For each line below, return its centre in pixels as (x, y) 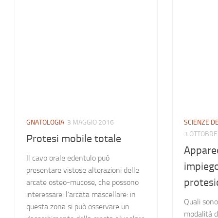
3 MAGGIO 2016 (91, 123)
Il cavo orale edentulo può (68, 158)
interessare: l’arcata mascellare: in (81, 194)
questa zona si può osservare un (78, 206)
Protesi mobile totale (74, 138)
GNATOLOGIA (45, 123)
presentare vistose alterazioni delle (83, 170)
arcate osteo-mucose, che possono (82, 182)
